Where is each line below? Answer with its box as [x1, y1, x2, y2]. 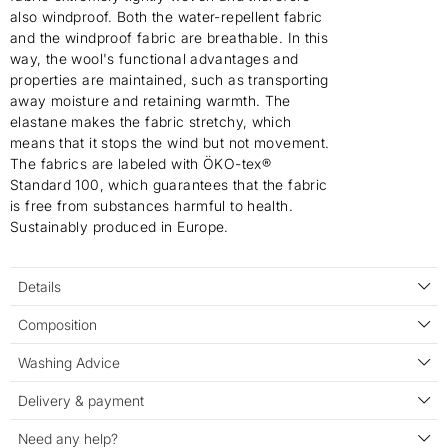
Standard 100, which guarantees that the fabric [10, 176, 328, 194]
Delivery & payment [18, 391, 144, 409]
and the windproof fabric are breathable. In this [10, 29, 329, 47]
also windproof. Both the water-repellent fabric [10, 8, 323, 26]
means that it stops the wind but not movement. [10, 134, 330, 152]
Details [18, 277, 61, 295]
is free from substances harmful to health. [10, 197, 293, 215]
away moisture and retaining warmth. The [10, 92, 291, 110]
